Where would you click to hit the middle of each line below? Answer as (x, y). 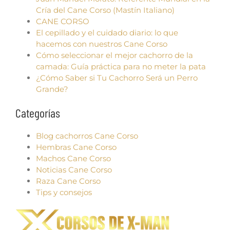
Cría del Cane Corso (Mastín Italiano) (105, 10)
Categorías (38, 112)
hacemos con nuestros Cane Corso (102, 44)
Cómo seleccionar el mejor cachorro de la (114, 55)
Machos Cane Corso (73, 158)
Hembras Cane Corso (76, 147)
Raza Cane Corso (68, 181)
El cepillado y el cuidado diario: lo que (107, 33)
